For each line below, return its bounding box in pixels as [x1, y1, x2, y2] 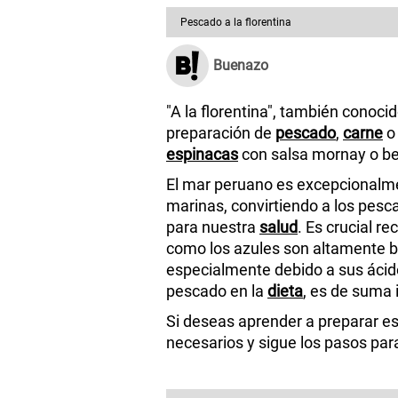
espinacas [166, 144, 238, 163]
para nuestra [166, 217, 259, 236]
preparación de [166, 123, 275, 142]
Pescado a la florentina [180, 15, 291, 28]
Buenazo [213, 56, 268, 74]
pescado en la [166, 281, 267, 300]
